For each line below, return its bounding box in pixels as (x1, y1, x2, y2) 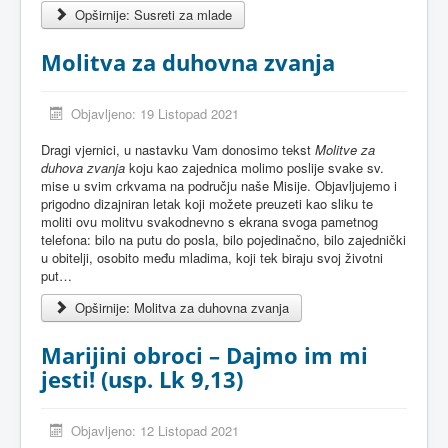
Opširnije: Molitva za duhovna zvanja (71, 298, 290, 317)
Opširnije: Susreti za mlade (71, 5, 233, 24)
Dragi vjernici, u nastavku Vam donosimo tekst (41, 140, 315, 159)
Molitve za (315, 140, 375, 159)
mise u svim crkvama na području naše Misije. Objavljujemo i (41, 176, 397, 195)
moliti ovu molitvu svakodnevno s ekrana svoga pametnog (41, 212, 378, 231)
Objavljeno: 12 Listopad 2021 (71, 421, 240, 440)
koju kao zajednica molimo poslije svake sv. (125, 158, 384, 177)
